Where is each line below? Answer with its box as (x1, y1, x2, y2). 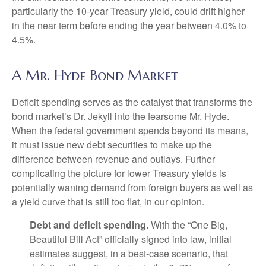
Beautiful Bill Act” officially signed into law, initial (30, 232, 232, 246)
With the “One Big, (148, 218, 227, 232)
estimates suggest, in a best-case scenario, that (30, 246, 228, 260)
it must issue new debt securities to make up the (12, 138, 212, 151)
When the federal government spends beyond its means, (12, 123, 248, 137)
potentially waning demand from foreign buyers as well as (12, 180, 253, 194)
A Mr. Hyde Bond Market (12, 66, 178, 84)
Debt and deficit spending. (30, 218, 148, 232)
